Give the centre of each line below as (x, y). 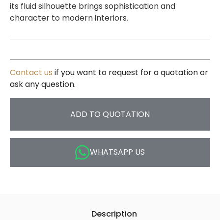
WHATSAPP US (117, 152)
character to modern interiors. (69, 18)
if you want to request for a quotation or (130, 72)
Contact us (31, 72)
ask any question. (43, 84)
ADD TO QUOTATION (110, 114)
